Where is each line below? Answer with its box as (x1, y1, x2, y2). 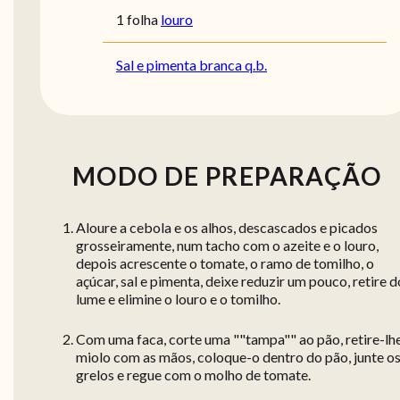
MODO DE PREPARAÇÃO (71, 161, 382, 192)
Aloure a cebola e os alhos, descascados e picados (76, 219, 378, 237)
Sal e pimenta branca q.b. (116, 56, 267, 74)
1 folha (116, 11, 158, 29)
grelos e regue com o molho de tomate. (76, 366, 311, 384)
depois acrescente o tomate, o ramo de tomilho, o (76, 254, 374, 272)
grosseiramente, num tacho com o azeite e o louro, (76, 237, 379, 254)
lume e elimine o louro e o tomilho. (76, 290, 280, 308)
